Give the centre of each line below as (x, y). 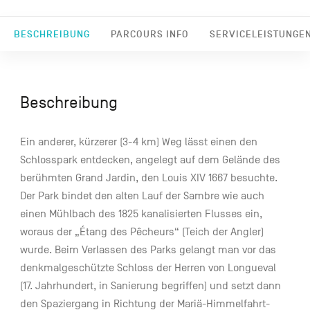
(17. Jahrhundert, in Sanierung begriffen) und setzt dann (150, 286)
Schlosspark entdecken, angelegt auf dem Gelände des (150, 160)
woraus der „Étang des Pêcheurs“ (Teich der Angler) (142, 232)
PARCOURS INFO (149, 34)
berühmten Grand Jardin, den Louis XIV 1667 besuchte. (148, 178)
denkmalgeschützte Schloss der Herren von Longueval (148, 268)
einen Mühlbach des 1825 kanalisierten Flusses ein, (141, 214)
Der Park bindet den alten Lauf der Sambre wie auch (142, 196)
